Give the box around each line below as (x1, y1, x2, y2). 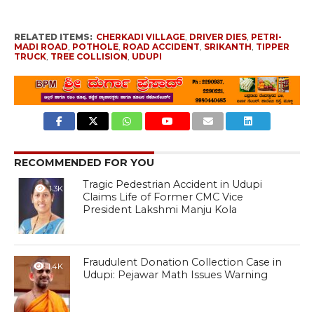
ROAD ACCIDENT (122, 41, 200, 53)
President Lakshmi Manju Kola (83, 203, 238, 217)
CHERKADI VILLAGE (95, 32, 185, 43)
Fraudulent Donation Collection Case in (83, 256, 282, 269)
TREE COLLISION (50, 51, 128, 62)
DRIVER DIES (189, 32, 247, 43)
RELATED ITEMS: (13, 32, 93, 43)
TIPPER (255, 41, 289, 53)
